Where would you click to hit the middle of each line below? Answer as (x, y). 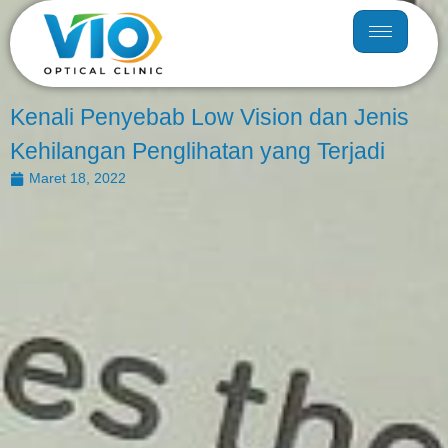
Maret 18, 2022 (77, 178)
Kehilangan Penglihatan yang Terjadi (197, 151)
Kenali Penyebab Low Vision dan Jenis (209, 117)
